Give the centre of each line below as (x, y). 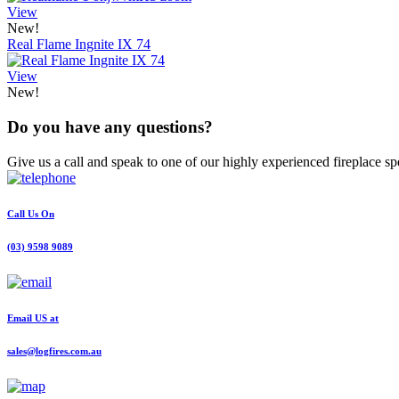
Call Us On (31, 213)
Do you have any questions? (110, 127)
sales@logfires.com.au (54, 350)
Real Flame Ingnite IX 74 (79, 45)
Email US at (33, 318)
